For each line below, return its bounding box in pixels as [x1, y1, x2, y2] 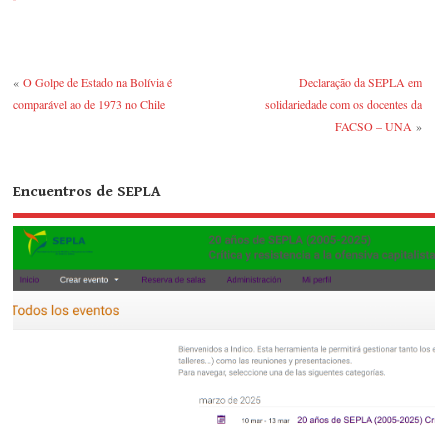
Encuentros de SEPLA [13, 183, 162, 201]
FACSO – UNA [334, 117, 412, 134]
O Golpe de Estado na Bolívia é [23, 73, 173, 90]
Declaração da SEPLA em [298, 73, 422, 90]
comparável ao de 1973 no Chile [13, 95, 166, 112]
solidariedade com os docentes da [264, 95, 422, 112]
